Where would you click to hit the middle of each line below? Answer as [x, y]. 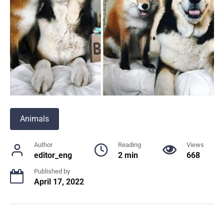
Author [43, 144]
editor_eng [53, 155]
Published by [52, 171]
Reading [129, 144]
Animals [34, 118]
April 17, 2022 [59, 181]
